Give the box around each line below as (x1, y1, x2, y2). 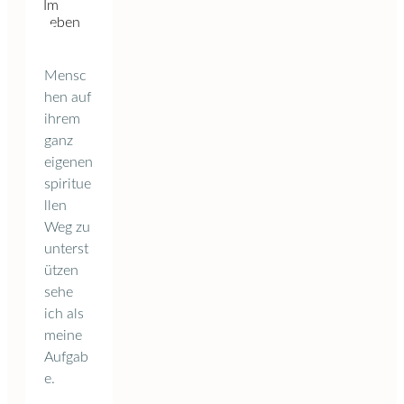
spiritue (44, 176, 91, 191)
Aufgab (44, 349, 88, 364)
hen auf (44, 89, 91, 105)
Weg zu (44, 219, 90, 234)
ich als (44, 306, 84, 321)
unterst (44, 241, 88, 256)
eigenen (44, 154, 93, 170)
